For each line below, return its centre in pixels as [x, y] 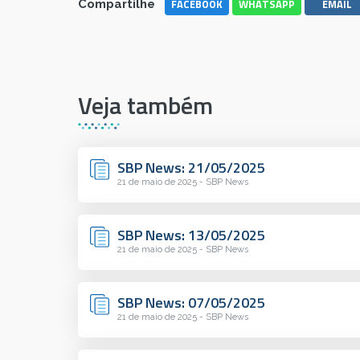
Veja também [145, 106]
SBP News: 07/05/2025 [191, 303]
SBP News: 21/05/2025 [191, 168]
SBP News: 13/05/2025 [191, 235]
